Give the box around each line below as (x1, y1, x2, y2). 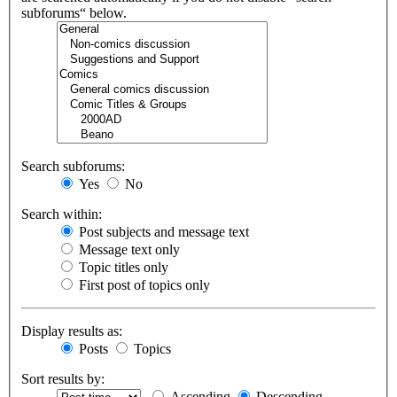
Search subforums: (21, 159, 125, 175)
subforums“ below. (21, 5, 127, 21)
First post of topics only (75, 277, 210, 293)
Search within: (21, 206, 102, 222)
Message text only (75, 242, 180, 258)
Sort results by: (21, 371, 105, 387)
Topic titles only (75, 260, 168, 276)
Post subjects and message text (75, 224, 249, 240)
